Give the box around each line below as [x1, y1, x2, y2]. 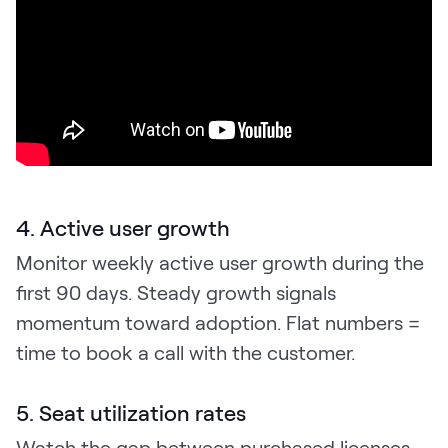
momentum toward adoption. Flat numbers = [16, 309, 420, 334]
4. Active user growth [16, 213, 230, 240]
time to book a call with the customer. [16, 339, 355, 364]
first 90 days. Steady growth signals [16, 279, 336, 304]
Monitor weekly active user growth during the [16, 249, 424, 274]
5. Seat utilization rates [16, 398, 246, 425]
